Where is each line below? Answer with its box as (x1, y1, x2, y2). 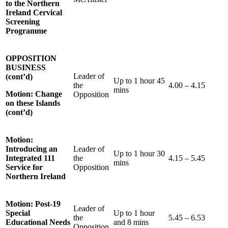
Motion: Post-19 (6, 199, 61, 208)
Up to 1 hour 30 (113, 149, 165, 158)
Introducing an (6, 144, 58, 153)
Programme (6, 26, 47, 35)
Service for (6, 162, 43, 172)
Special (6, 208, 30, 217)
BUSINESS (6, 63, 46, 72)
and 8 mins (113, 217, 149, 226)
